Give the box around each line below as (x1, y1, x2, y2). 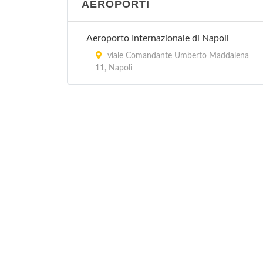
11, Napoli (95, 64, 132, 72)
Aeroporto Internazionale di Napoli (86, 33, 229, 43)
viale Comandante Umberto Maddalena (105, 52, 249, 60)
